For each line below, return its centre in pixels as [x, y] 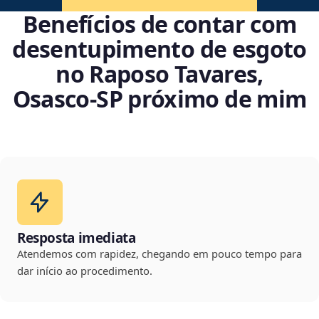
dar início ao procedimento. [85, 271]
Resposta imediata [77, 238]
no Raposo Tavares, [159, 74]
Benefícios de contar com [159, 24]
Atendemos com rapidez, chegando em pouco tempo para [159, 254]
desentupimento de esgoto [159, 49]
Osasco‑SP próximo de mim [159, 99]
